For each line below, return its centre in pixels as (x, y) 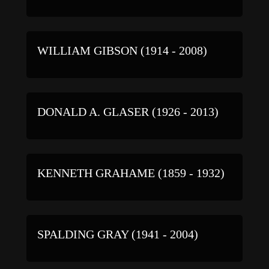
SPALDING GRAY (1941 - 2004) (118, 234)
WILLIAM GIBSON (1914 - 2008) (122, 50)
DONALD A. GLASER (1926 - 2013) (128, 111)
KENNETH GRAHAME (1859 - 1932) (131, 173)
